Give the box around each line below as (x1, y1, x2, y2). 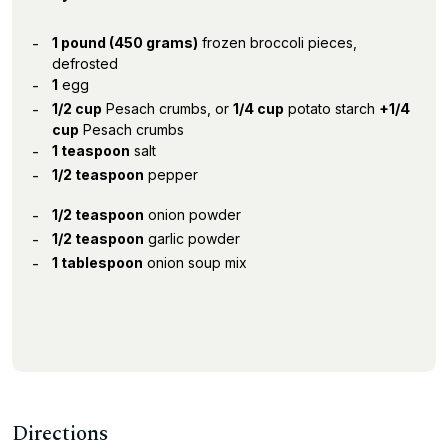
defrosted (52, 55, 118, 72)
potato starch (284, 100, 379, 117)
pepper (144, 166, 198, 183)
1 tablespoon (52, 254, 143, 271)
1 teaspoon (52, 142, 130, 159)
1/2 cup (52, 100, 102, 117)
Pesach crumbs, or (102, 100, 233, 117)
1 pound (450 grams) (52, 34, 198, 51)
